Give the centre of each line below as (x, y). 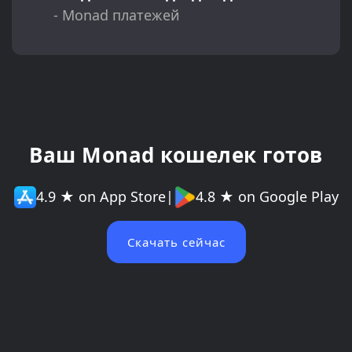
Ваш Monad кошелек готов (176, 154)
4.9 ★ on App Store (101, 197)
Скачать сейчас (176, 242)
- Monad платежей (116, 15)
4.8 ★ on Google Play (267, 197)
